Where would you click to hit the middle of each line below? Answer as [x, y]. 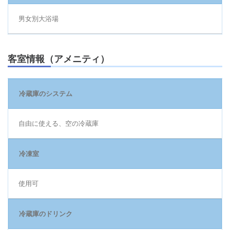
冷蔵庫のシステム [46, 93]
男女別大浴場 [39, 18]
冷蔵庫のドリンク [46, 214]
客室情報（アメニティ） [59, 59]
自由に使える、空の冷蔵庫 [59, 123]
